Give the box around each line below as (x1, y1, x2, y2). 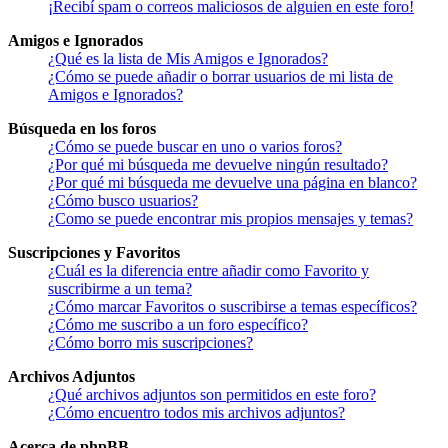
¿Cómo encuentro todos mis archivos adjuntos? (48, 404, 345, 422)
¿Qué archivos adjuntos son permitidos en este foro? (48, 386, 376, 404)
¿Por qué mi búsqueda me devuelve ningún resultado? (48, 156, 388, 174)
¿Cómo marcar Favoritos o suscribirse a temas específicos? (48, 298, 417, 316)
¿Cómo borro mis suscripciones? (48, 334, 253, 352)
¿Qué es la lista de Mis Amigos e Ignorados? (48, 50, 328, 68)
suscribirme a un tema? (48, 280, 192, 298)
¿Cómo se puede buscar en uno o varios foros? (48, 138, 342, 156)
